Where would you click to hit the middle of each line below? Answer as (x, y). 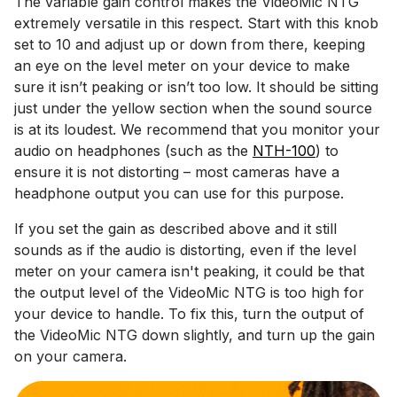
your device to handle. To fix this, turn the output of (189, 314)
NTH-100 (284, 151)
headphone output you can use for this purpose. (179, 194)
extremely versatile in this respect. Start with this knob (196, 23)
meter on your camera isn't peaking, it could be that (189, 272)
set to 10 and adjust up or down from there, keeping (190, 45)
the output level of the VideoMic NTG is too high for (189, 293)
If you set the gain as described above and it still (175, 229)
